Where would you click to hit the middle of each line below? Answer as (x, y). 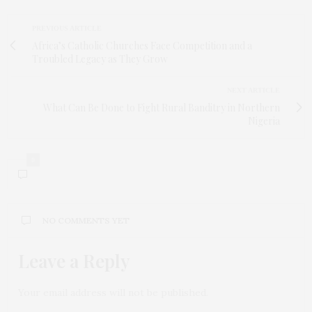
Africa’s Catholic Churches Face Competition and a (142, 45)
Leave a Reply (74, 260)
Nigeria (264, 120)
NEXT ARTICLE (253, 90)
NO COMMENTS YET (86, 220)
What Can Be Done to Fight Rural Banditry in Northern (162, 107)
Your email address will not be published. (113, 292)
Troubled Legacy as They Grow (100, 58)
